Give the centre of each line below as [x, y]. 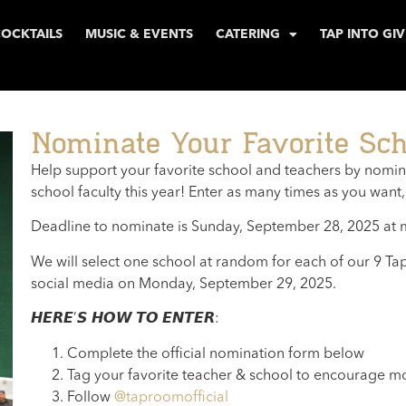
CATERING [247, 34]
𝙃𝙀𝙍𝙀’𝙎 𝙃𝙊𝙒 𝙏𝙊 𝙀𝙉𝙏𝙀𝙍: [125, 319]
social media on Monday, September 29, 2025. [183, 284]
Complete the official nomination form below [215, 354]
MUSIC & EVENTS [139, 34]
